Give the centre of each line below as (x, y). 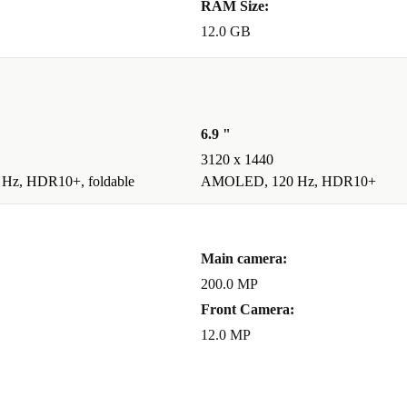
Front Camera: (248, 310)
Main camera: (244, 259)
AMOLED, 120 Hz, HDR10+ (288, 182)
